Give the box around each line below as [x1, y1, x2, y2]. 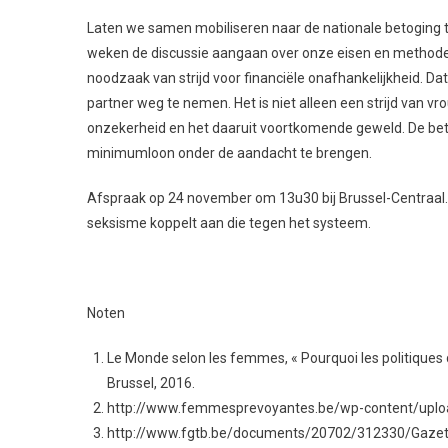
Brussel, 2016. [107, 375, 195, 392]
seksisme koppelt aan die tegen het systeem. [87, 215, 371, 232]
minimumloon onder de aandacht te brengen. [87, 145, 372, 162]
